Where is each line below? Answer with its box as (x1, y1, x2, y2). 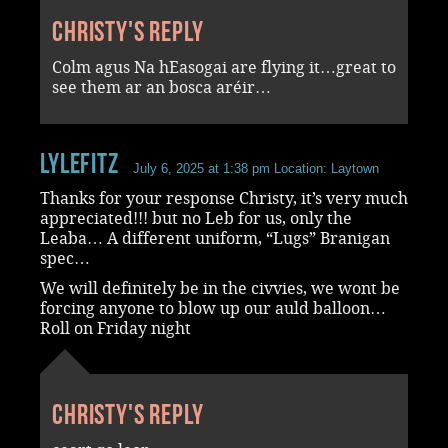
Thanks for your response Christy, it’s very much (40, 188, 408, 208)
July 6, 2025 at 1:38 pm (132, 160, 270, 176)
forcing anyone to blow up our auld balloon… (40, 298, 386, 318)
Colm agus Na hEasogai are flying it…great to (52, 57, 396, 77)
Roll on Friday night (40, 318, 191, 338)
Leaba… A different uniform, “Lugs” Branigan (40, 228, 390, 248)
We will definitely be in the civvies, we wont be (40, 278, 400, 298)
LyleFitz (40, 147, 119, 179)
